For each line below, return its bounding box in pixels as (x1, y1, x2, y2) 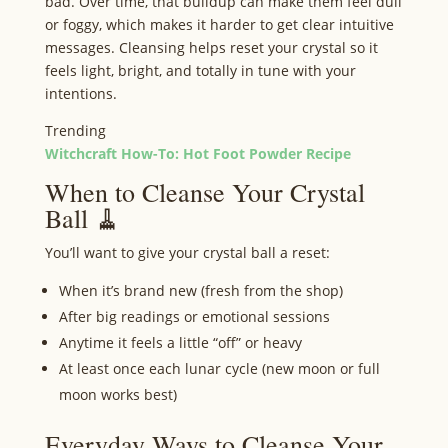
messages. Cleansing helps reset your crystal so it (44, 38, 378, 57)
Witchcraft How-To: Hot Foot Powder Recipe (44, 144, 351, 163)
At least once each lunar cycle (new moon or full (58, 359, 380, 378)
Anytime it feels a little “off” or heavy (58, 333, 302, 352)
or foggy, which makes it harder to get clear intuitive (44, 15, 394, 34)
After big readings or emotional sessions (58, 307, 330, 326)
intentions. (44, 84, 117, 103)
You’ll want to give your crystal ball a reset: (44, 243, 330, 262)
